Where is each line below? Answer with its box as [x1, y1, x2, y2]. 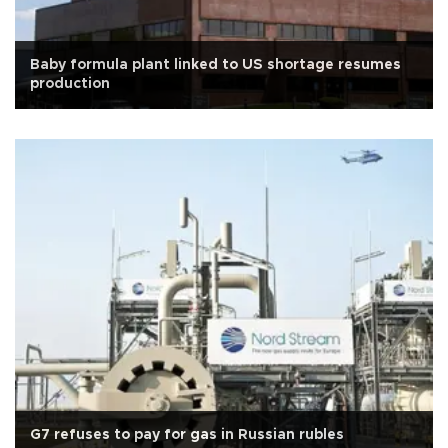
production [30, 76, 110, 91]
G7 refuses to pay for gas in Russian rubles [30, 427, 344, 442]
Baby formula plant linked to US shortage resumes [30, 57, 401, 72]
